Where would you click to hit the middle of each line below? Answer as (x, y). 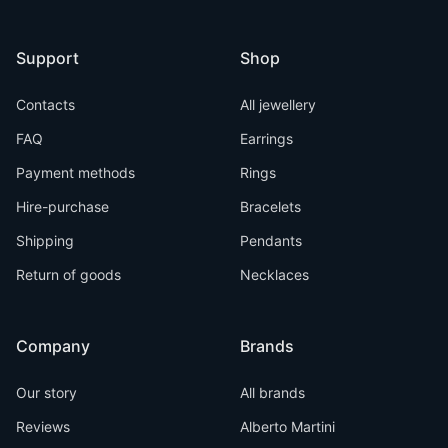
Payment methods (75, 172)
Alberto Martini (287, 426)
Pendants (271, 240)
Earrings (266, 138)
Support (47, 58)
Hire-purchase (62, 206)
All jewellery (278, 104)
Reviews (43, 426)
